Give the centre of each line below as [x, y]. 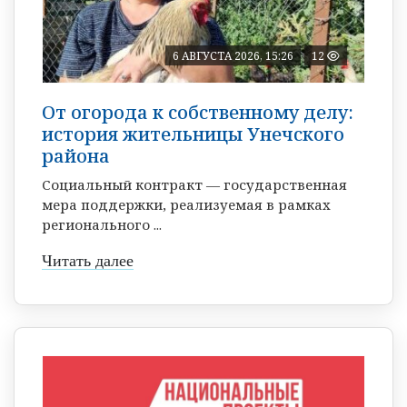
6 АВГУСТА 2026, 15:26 [233, 55]
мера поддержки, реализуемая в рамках [186, 204]
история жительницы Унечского [193, 134]
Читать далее [88, 260]
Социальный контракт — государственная [194, 184]
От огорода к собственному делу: [198, 112]
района [76, 155]
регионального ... [102, 224]
